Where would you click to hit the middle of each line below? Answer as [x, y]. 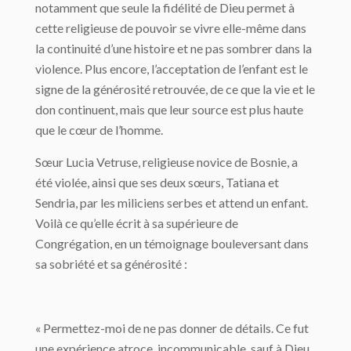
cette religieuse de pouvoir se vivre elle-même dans [171, 28]
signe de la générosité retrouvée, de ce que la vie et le [175, 89]
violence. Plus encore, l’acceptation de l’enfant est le [172, 69]
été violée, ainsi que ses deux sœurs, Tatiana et [157, 182]
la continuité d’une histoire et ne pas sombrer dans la [174, 48]
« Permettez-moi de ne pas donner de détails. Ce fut [172, 328]
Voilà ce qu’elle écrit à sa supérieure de [137, 223]
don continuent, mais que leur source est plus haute [169, 109]
